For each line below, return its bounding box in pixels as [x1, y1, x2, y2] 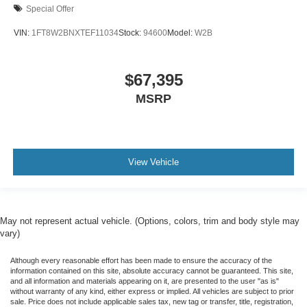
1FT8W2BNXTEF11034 [32, 27, 119, 38]
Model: [167, 27, 195, 38]
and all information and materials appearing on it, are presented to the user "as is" [10, 277, 279, 286]
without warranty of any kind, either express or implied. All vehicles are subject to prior [10, 287, 294, 296]
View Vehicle [128, 156, 179, 167]
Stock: [119, 27, 143, 38]
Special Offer [26, 3, 74, 14]
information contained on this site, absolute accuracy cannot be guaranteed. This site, [10, 267, 293, 275]
